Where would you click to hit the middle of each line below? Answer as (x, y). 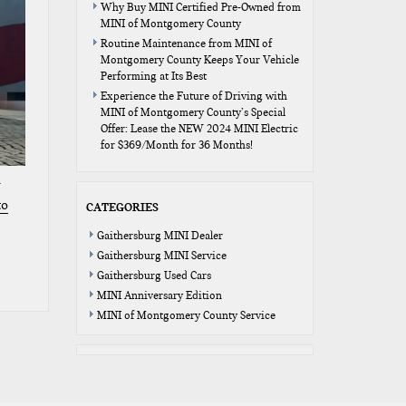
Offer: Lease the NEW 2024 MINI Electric (199, 129)
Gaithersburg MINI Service (161, 256)
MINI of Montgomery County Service (186, 315)
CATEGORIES (122, 207)
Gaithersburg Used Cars (154, 275)
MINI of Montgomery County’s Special (193, 112)
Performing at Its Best (153, 76)
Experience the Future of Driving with (193, 96)
